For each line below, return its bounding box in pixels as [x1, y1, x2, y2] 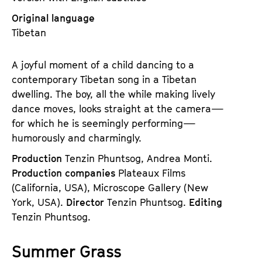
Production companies [12, 167, 118, 180]
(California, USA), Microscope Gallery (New [12, 182, 208, 194]
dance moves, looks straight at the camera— [12, 103, 224, 115]
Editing [189, 196, 222, 209]
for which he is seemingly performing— [12, 118, 196, 130]
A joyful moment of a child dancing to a [12, 59, 194, 71]
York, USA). [12, 196, 66, 209]
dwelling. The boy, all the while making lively [12, 88, 215, 101]
